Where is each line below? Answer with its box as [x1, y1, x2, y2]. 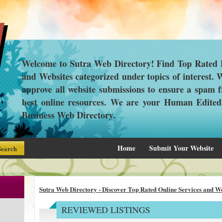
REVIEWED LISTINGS [61, 203, 150, 216]
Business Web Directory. [22, 109, 115, 121]
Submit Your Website [149, 143, 214, 153]
